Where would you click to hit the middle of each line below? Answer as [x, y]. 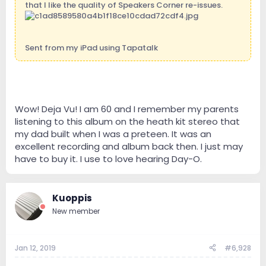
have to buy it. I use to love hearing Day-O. [108, 159]
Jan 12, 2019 [35, 248]
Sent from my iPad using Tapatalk [91, 47]
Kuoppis [72, 198]
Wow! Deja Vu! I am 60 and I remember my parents [127, 109]
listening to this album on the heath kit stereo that [127, 122]
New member [76, 211]
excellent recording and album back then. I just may [129, 147]
